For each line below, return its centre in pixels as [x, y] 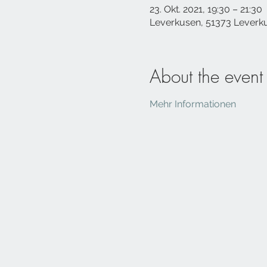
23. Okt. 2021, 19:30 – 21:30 [206, 9]
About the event [206, 76]
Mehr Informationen [193, 104]
